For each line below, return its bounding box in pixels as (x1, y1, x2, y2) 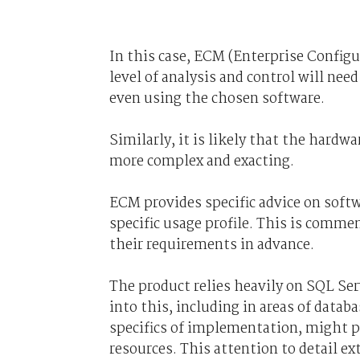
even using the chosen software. (108, 87, 325, 110)
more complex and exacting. (108, 149, 294, 173)
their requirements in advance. (108, 233, 314, 256)
